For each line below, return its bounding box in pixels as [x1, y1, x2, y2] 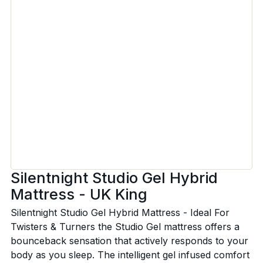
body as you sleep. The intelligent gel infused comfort [10, 249, 249, 261]
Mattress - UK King [10, 184, 147, 203]
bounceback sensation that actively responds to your [10, 235, 248, 247]
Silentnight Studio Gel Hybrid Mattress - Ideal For [10, 207, 230, 219]
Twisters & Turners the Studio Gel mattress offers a [10, 221, 240, 233]
